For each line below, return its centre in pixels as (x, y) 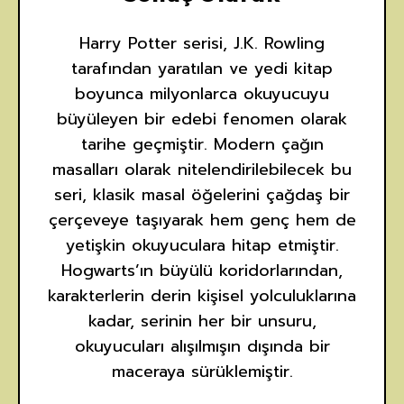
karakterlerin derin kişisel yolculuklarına (202, 295)
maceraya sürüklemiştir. (202, 371)
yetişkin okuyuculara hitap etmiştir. (202, 245)
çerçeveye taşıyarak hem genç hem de (202, 220)
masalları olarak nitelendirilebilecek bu (202, 169)
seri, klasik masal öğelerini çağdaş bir (202, 194)
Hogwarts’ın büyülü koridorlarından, (202, 270)
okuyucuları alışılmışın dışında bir (202, 346)
